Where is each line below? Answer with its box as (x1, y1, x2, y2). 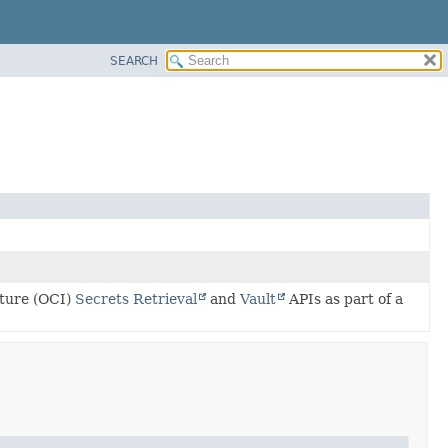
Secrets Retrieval (75, 290, 197, 307)
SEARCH (110, 53, 158, 68)
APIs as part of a (285, 290, 403, 307)
